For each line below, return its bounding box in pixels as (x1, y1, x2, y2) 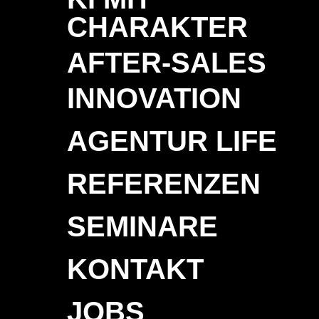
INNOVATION (67, 82, 242, 114)
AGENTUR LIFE (67, 125, 278, 157)
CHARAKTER (67, 11, 249, 43)
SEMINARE (67, 210, 219, 242)
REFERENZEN (67, 167, 261, 199)
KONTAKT (67, 253, 204, 285)
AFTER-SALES (67, 46, 267, 78)
